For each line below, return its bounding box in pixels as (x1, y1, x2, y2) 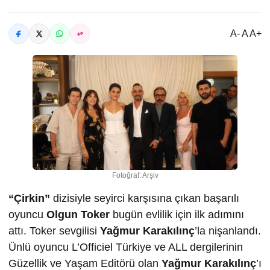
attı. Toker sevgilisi (8, 225, 100, 237)
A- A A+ (230, 28, 262, 39)
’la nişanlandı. (195, 225, 261, 237)
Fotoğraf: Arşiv (111, 171, 159, 180)
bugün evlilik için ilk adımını (110, 209, 244, 221)
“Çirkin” (8, 192, 50, 204)
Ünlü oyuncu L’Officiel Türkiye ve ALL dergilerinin (8, 241, 243, 253)
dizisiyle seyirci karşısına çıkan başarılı (50, 192, 239, 204)
